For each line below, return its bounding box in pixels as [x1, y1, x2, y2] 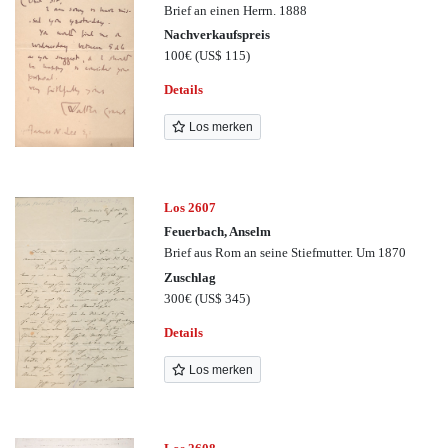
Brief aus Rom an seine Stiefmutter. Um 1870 [164, 245, 407, 261]
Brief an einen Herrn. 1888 [164, 2, 308, 18]
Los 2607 [164, 200, 217, 216]
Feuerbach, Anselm [164, 224, 272, 240]
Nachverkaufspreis [164, 26, 271, 42]
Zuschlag [164, 269, 217, 285]
